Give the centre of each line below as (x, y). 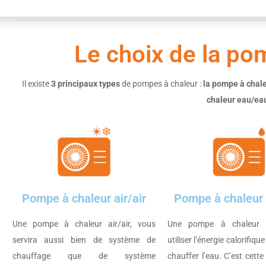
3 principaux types (84, 84)
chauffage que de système (84, 256)
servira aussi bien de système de (84, 240)
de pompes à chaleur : (161, 84)
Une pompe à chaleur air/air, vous (84, 224)
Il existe (35, 84)
